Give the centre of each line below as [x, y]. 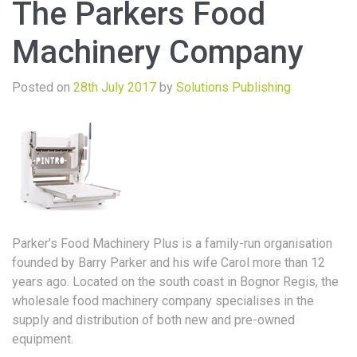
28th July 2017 [115, 87]
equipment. [43, 339]
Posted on [43, 87]
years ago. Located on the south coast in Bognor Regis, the [175, 281]
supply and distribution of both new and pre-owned [153, 320]
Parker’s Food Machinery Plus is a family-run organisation [172, 243]
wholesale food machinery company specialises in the [163, 300]
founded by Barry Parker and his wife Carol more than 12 [169, 262]
